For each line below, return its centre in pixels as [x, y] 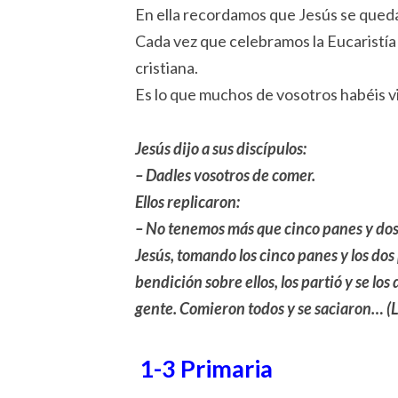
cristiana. [167, 68]
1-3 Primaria [206, 369]
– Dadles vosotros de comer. [225, 175]
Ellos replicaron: [187, 201]
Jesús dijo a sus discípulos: [221, 148]
